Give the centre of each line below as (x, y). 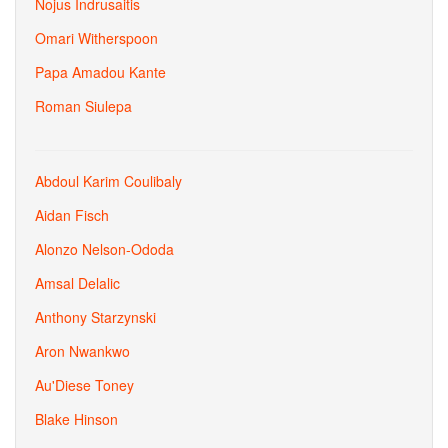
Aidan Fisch (72, 215)
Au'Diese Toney (84, 385)
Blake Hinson (76, 419)
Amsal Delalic (77, 283)
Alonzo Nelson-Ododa (104, 249)
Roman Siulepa (83, 106)
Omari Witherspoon (96, 38)
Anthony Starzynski (95, 317)
